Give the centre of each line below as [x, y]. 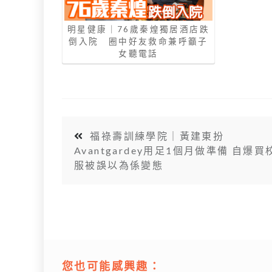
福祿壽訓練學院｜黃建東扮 [157, 136]
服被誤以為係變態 [119, 165]
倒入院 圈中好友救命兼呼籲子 [138, 41]
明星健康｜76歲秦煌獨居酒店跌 [138, 29]
